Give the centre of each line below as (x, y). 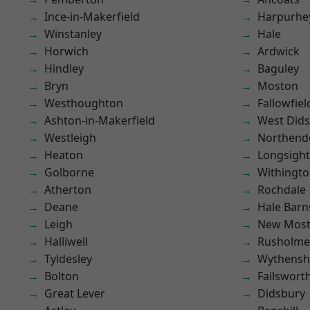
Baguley (278, 69)
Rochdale (282, 190)
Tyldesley (68, 259)
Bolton (62, 276)
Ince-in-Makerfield (92, 17)
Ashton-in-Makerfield (100, 120)
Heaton (64, 155)
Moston (278, 86)
